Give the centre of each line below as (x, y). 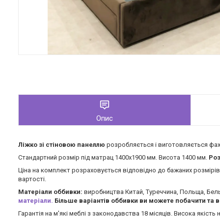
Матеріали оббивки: (51, 192)
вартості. (34, 179)
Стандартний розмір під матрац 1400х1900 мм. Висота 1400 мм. (113, 158)
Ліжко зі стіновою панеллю (62, 145)
